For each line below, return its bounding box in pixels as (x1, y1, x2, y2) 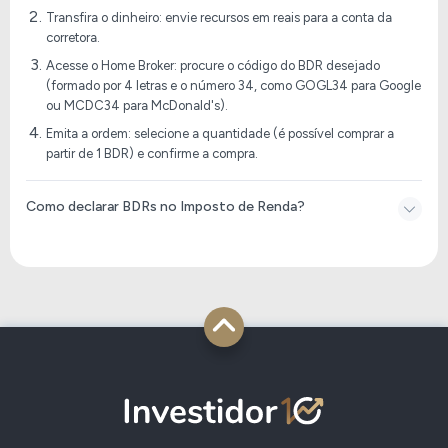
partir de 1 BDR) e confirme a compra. (46, 146, 258, 162)
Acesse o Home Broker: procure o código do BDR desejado (46, 58, 380, 74)
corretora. (46, 30, 100, 46)
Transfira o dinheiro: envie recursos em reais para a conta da (46, 10, 392, 26)
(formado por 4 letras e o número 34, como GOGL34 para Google (46, 78, 421, 94)
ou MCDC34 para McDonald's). (46, 98, 228, 114)
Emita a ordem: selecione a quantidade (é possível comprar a (46, 126, 394, 142)
